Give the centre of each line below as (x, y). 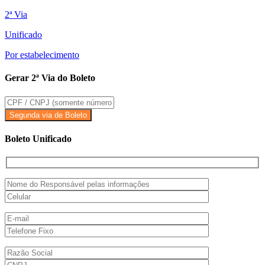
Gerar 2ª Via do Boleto (50, 78)
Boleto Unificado (38, 138)
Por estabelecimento (42, 55)
